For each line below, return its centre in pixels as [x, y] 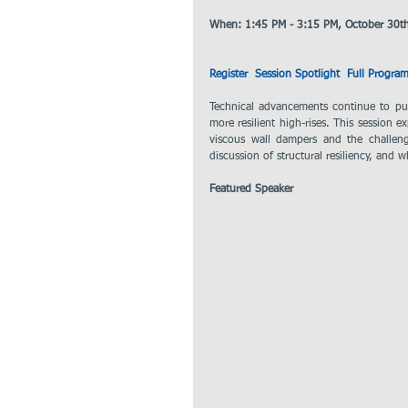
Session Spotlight [297, 75]
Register [229, 75]
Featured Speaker [253, 189]
